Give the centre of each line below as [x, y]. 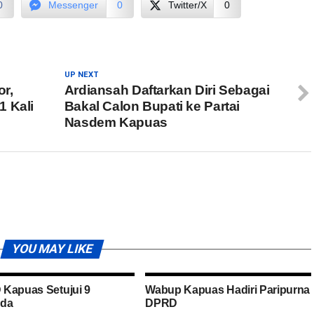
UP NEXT [81, 75]
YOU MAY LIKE [52, 249]
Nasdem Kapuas [116, 123]
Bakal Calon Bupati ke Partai [152, 107]
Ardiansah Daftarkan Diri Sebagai [167, 90]
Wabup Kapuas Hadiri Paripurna [228, 290]
